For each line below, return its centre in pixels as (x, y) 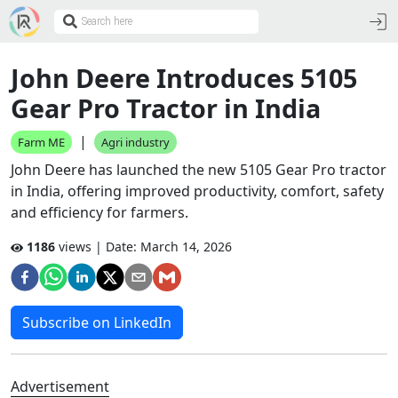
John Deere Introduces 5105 (184, 78)
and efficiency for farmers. (99, 212)
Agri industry (135, 142)
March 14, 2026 (186, 247)
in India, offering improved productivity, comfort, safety (197, 191)
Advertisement (60, 386)
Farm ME (41, 142)
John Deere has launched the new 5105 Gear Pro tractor (199, 170)
